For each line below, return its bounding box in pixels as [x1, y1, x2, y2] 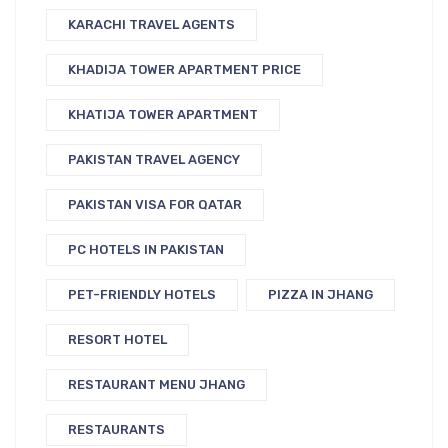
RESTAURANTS [68, 421, 165, 437]
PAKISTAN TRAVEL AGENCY [68, 151, 240, 167]
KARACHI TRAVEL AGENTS [68, 16, 235, 32]
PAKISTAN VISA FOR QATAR [68, 196, 242, 212]
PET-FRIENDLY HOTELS [68, 286, 216, 302]
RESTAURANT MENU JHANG [68, 376, 245, 392]
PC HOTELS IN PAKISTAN [68, 241, 224, 257]
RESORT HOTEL [68, 331, 167, 347]
